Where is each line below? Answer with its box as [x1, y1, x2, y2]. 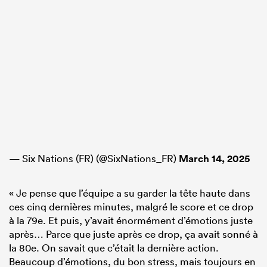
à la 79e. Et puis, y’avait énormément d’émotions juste [9, 214, 253, 227]
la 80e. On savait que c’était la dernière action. [9, 241, 219, 254]
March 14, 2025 [179, 152, 250, 166]
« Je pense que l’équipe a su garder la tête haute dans [9, 187, 250, 200]
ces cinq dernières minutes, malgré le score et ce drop [9, 200, 253, 213]
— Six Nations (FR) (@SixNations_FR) [9, 152, 179, 165]
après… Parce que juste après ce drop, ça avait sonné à [9, 228, 258, 241]
